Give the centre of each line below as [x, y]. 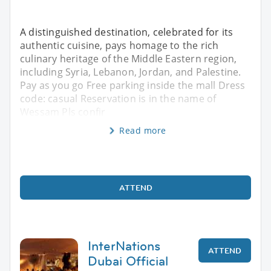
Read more [143, 130]
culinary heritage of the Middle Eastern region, [129, 58]
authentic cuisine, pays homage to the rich [119, 45]
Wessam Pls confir [63, 112]
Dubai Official [128, 261]
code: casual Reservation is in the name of [118, 98]
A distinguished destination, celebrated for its [127, 32]
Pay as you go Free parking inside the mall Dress [133, 85]
